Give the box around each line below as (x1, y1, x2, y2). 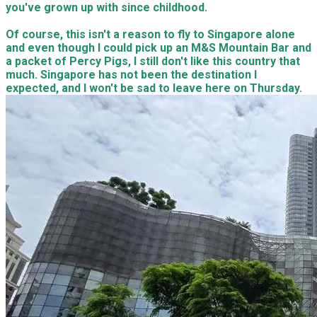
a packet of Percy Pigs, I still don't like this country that (6, 54, 300, 68)
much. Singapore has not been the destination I (6, 68, 257, 81)
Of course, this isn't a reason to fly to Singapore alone (6, 28, 295, 41)
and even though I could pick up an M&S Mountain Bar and (6, 41, 311, 54)
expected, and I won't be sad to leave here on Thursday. (6, 81, 302, 95)
